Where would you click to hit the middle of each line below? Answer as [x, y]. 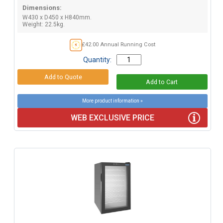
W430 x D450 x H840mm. [57, 18]
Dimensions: [42, 8]
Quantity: [98, 60]
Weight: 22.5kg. [43, 25]
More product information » [112, 101]
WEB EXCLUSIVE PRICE [112, 118]
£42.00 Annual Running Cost [118, 45]
